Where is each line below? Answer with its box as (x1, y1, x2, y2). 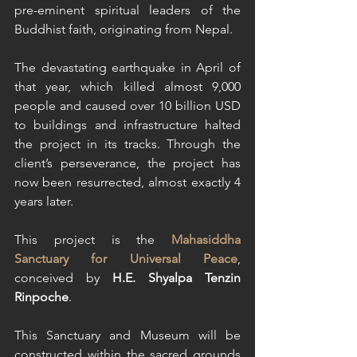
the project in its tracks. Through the (14, 136, 241, 151)
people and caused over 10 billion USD (14, 98, 241, 113)
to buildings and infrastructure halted (14, 117, 241, 132)
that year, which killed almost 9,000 (14, 79, 241, 94)
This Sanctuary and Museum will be (14, 328, 241, 343)
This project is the (14, 232, 171, 247)
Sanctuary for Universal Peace (14, 251, 237, 266)
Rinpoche (14, 289, 69, 304)
